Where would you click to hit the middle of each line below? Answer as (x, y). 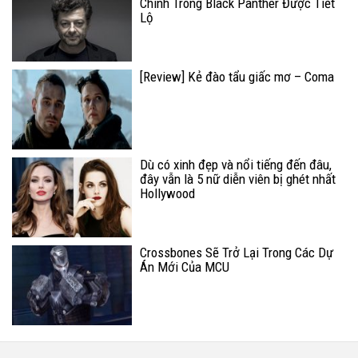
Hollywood (167, 194)
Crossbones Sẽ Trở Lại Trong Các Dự (237, 253)
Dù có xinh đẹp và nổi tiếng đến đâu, (236, 165)
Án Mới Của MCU (185, 267)
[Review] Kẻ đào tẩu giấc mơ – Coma (237, 77)
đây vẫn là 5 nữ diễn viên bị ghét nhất (238, 179)
